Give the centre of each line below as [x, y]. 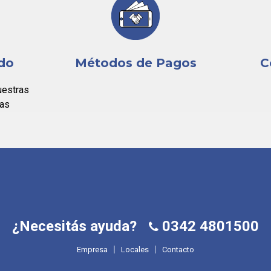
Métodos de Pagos [135, 63]
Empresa [92, 249]
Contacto [178, 249]
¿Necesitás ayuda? [74, 226]
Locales [135, 249]
